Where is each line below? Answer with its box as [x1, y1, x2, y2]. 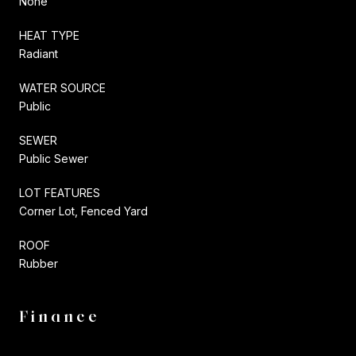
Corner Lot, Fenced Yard [19, 203, 148, 218]
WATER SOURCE [19, 80, 106, 95]
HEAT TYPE [19, 28, 79, 42]
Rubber [19, 256, 58, 270]
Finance [19, 306, 100, 326]
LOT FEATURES [19, 185, 100, 199]
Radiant [19, 46, 58, 60]
